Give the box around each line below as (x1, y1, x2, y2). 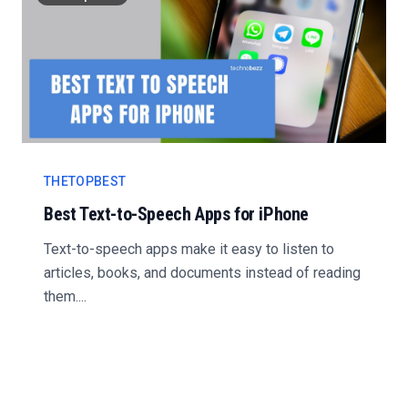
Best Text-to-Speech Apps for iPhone (44, 203, 310, 225)
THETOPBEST (44, 174, 127, 189)
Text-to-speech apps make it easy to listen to (44, 240, 334, 258)
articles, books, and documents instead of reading (44, 264, 361, 281)
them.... (44, 288, 87, 305)
